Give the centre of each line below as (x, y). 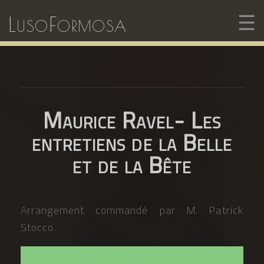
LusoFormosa (68, 24)
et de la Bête (132, 164)
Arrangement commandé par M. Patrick (132, 210)
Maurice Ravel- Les (132, 120)
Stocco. (39, 227)
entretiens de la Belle (132, 142)
